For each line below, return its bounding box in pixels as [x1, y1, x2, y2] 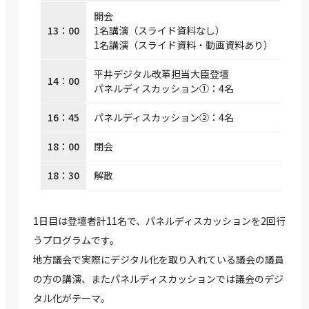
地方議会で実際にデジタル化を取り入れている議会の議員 [33, 252, 284, 267]
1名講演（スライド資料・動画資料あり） [93, 38, 273, 52]
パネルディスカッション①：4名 [93, 81, 234, 96]
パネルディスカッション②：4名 [93, 110, 234, 125]
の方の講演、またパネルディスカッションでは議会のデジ [33, 272, 283, 286]
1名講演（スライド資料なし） [93, 23, 225, 38]
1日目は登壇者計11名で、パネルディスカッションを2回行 [33, 214, 286, 228]
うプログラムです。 [33, 233, 119, 248]
